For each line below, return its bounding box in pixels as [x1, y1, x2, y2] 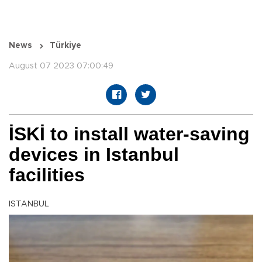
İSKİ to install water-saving [9, 123, 250, 145]
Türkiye [50, 42, 81, 50]
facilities [9, 164, 85, 186]
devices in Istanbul [9, 144, 179, 166]
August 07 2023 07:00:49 [9, 62, 113, 71]
